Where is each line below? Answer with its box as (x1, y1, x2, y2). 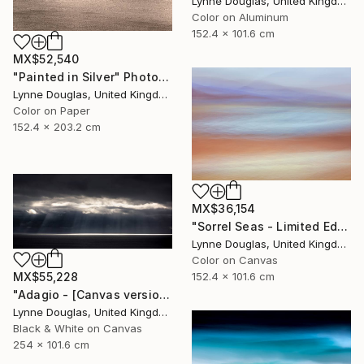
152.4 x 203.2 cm (13, 119, 101, 133)
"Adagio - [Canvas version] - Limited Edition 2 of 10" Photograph (158, 288, 170, 301)
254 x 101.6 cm (13, 338, 89, 351)
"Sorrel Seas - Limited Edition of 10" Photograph (337, 219, 349, 233)
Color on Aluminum (192, 11, 288, 24)
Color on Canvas (192, 253, 278, 266)
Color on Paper (13, 103, 90, 117)
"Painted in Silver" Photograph (158, 69, 170, 84)
